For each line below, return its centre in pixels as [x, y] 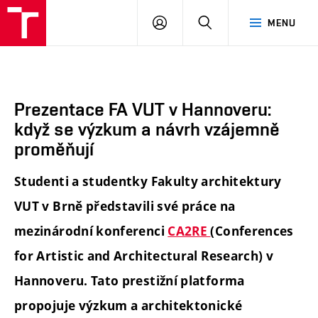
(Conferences [252, 231]
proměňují [54, 149]
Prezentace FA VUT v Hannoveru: [143, 109]
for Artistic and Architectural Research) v [144, 256]
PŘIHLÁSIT [192, 22]
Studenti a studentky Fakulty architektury [148, 182]
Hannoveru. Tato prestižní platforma [130, 281]
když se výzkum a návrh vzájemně [147, 129]
